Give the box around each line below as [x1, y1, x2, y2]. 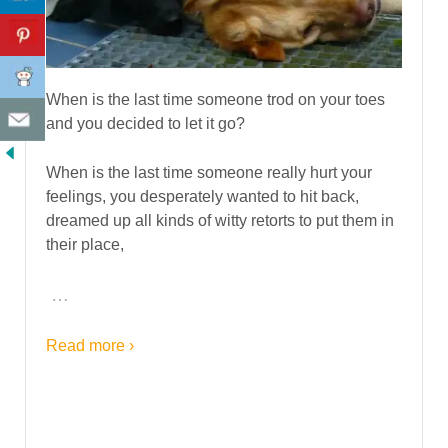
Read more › [46, 336, 134, 354]
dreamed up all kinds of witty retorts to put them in [46, 212, 394, 230]
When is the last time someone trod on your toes [46, 90, 385, 108]
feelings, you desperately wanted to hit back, [46, 188, 359, 206]
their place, [46, 236, 124, 254]
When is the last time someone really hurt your [46, 164, 372, 182]
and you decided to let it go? [46, 114, 245, 132]
